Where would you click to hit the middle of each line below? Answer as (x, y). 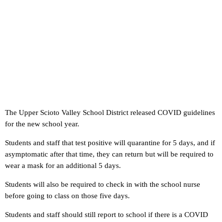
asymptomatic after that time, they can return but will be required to (109, 154)
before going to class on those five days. (67, 196)
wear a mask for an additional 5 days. (63, 166)
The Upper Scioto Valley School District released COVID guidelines (110, 113)
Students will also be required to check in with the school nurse (103, 185)
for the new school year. (42, 124)
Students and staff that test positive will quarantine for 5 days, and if (110, 143)
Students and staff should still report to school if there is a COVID (107, 215)
